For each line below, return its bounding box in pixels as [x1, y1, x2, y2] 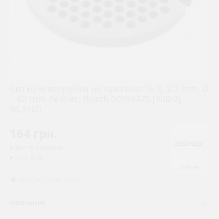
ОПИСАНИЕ [10, 198, 46, 207]
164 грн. [10, 125, 57, 141]
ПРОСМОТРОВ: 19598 [19, 175, 81, 184]
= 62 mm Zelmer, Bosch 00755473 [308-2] [10, 93, 181, 105]
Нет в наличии [15, 143, 63, 152]
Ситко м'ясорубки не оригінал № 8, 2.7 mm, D [10, 83, 209, 94]
